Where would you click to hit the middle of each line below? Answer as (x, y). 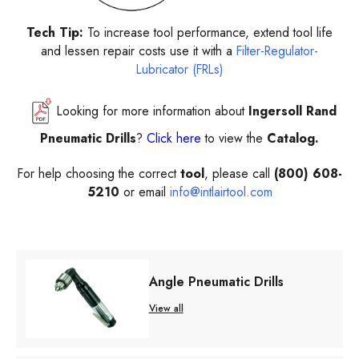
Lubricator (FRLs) (179, 69)
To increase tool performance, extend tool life (208, 32)
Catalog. (291, 138)
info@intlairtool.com (221, 192)
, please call (239, 173)
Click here (174, 138)
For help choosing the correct (99, 173)
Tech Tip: (55, 32)
